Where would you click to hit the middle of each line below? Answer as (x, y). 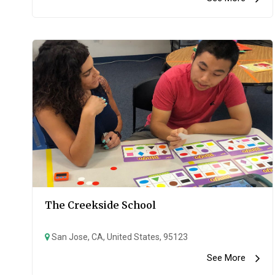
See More (231, 258)
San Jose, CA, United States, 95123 (119, 237)
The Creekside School (100, 205)
